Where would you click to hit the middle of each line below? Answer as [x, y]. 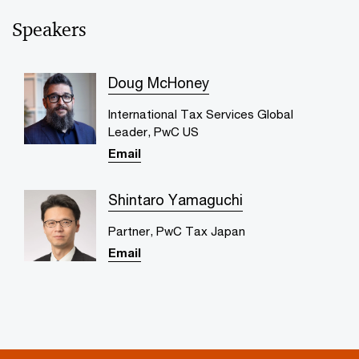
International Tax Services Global [200, 113]
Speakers [49, 29]
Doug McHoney [158, 82]
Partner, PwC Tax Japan [176, 230]
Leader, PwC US [153, 131]
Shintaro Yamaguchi [175, 199]
